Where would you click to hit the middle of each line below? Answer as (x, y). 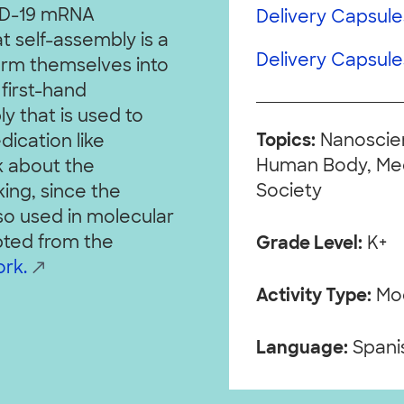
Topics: (285, 142)
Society (289, 192)
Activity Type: (313, 297)
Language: (302, 349)
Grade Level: (309, 244)
